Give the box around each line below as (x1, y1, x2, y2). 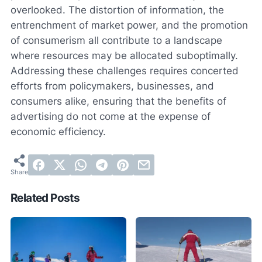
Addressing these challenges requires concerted (11, 64, 239, 77)
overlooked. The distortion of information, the (11, 4, 224, 16)
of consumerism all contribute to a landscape (11, 34, 222, 46)
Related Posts (11, 191, 80, 205)
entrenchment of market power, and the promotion (11, 19, 248, 31)
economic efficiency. (11, 125, 106, 137)
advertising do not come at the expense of (11, 110, 211, 122)
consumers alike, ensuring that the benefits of (11, 95, 226, 107)
